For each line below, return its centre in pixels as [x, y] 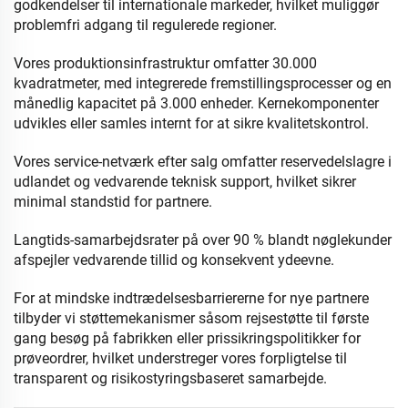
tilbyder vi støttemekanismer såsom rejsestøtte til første [191, 318]
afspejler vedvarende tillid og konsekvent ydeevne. [174, 260]
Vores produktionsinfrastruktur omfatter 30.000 [165, 63]
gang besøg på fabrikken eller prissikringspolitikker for [187, 338]
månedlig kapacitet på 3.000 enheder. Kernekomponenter [196, 103]
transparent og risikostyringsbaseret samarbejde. [170, 378]
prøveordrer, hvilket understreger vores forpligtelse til [180, 358]
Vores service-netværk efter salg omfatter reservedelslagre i [203, 162]
